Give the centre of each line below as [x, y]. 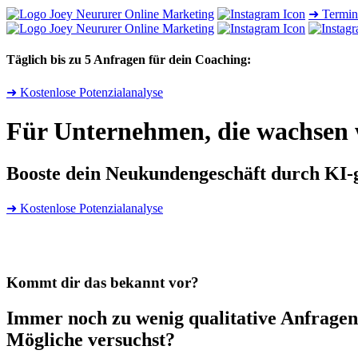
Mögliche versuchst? [91, 339]
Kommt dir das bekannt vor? [103, 283]
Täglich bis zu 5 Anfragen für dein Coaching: [129, 60]
